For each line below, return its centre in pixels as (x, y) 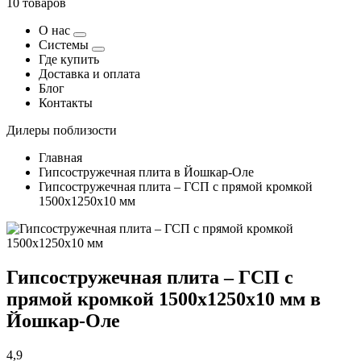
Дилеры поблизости (62, 130)
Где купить (69, 59)
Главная (60, 158)
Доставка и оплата (89, 74)
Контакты (66, 103)
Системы (65, 45)
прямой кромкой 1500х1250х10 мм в (164, 299)
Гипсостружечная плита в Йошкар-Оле (146, 172)
